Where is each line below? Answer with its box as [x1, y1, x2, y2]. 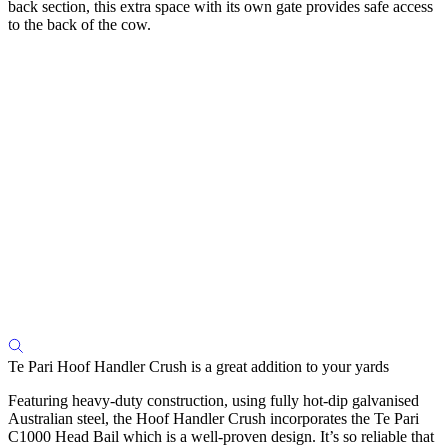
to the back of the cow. [8, 15, 151, 33]
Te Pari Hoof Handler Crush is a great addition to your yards [8, 357, 389, 375]
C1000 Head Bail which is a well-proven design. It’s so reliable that [8, 427, 434, 445]
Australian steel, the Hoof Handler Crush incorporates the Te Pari [8, 409, 419, 427]
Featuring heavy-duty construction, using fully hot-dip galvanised [8, 391, 419, 409]
